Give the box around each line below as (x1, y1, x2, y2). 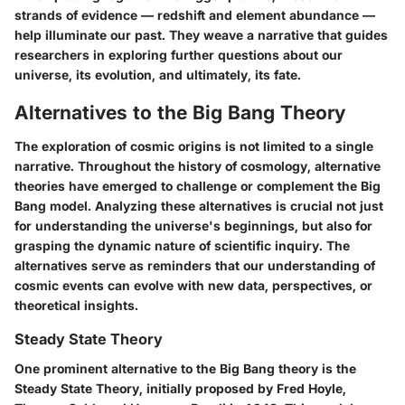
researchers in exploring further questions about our (14, 46, 343, 62)
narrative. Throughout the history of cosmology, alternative (14, 158, 381, 174)
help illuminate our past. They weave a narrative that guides (14, 26, 388, 42)
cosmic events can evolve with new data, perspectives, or (14, 278, 372, 294)
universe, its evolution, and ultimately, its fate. (14, 66, 301, 82)
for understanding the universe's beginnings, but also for (14, 218, 372, 234)
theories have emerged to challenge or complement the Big (14, 178, 381, 194)
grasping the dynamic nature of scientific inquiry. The (14, 238, 350, 254)
